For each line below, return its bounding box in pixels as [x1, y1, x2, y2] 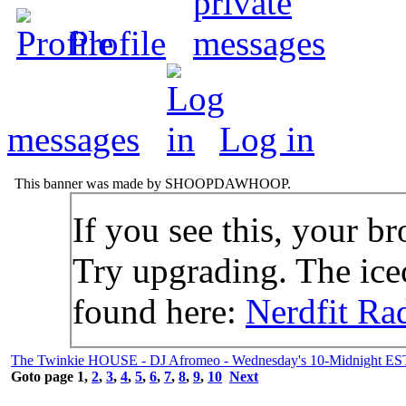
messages [7, 119, 140, 159]
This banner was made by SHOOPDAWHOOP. [7, 175, 295, 191]
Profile [69, 23, 166, 63]
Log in [219, 119, 314, 159]
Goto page [11, 368, 77, 384]
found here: [72, 291, 246, 331]
